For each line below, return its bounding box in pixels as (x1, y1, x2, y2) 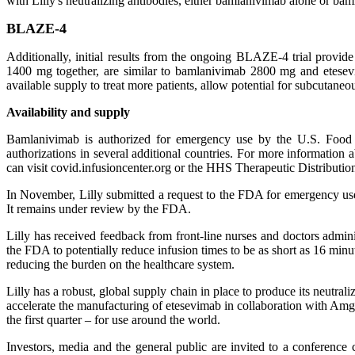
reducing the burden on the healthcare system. (6, 258, 235, 271)
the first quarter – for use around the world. (6, 313, 220, 326)
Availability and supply (6, 105, 130, 119)
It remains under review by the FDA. (6, 202, 191, 216)
